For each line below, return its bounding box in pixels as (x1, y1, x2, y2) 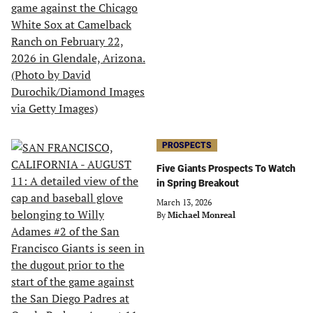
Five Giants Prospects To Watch (156, 163, 296, 174)
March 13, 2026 (156, 197, 212, 208)
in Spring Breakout (156, 177, 239, 189)
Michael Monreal (168, 210, 235, 220)
